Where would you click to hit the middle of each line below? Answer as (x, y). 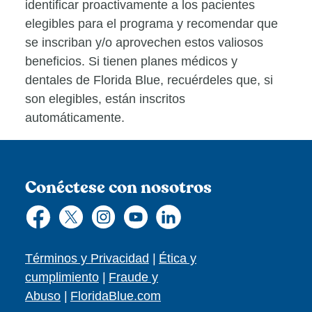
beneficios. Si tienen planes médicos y (131, 61)
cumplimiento (62, 278)
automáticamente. (75, 117)
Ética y (178, 259)
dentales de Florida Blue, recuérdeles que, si (149, 80)
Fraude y (133, 278)
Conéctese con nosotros (118, 187)
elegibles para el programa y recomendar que (151, 23)
